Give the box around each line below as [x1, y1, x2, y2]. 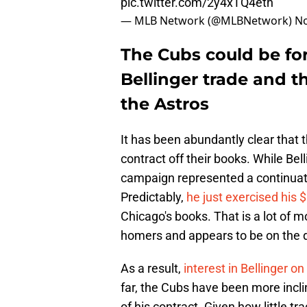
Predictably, [121, 190, 186, 205]
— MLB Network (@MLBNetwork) [121, 13, 295, 29]
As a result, [121, 261, 184, 276]
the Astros [121, 94, 209, 114]
